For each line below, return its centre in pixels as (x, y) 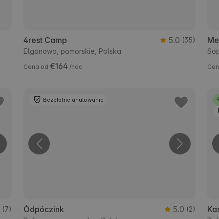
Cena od (37, 67)
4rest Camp (45, 40)
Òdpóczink (44, 209)
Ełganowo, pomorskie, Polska (73, 51)
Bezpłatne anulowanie (74, 100)
